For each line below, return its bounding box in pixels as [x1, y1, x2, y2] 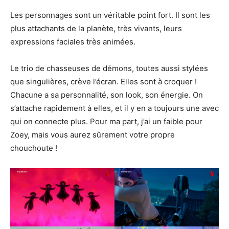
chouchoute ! [10, 143, 57, 153]
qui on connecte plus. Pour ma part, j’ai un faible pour [10, 116, 202, 126]
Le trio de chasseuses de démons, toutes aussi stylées [10, 63, 208, 73]
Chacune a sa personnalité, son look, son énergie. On [10, 89, 203, 100]
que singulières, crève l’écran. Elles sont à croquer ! [10, 76, 197, 86]
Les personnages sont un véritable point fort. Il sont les [10, 10, 210, 20]
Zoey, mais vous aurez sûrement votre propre [10, 129, 175, 140]
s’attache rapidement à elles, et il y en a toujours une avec [10, 103, 219, 113]
